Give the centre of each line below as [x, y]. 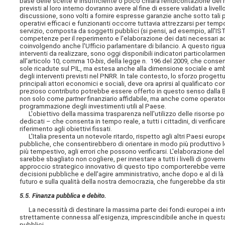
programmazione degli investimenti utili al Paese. [93, 106]
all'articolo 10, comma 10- [58, 61]
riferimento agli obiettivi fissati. [66, 129]
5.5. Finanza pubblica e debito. [63, 196]
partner [76, 98]
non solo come [43, 98]
